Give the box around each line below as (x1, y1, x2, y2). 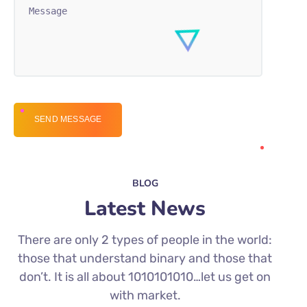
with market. (109, 287, 181, 303)
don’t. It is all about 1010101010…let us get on (19, 269, 271, 284)
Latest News (84, 194, 206, 223)
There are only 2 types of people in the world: (18, 232, 273, 247)
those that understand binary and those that (18, 250, 273, 266)
